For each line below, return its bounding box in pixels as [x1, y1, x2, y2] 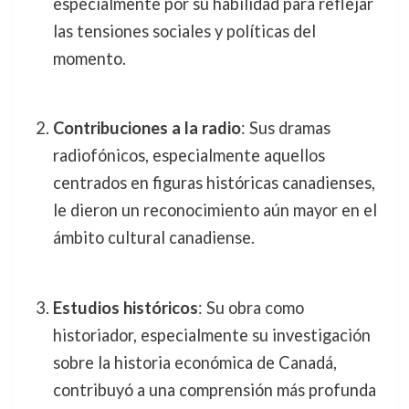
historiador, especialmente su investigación [52, 324, 371, 345]
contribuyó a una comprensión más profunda [52, 379, 376, 400]
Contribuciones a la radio [52, 118, 241, 139]
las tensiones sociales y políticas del [52, 21, 316, 42]
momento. [52, 48, 126, 69]
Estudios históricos [52, 297, 198, 318]
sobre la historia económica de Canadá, [52, 351, 337, 372]
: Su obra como [197, 297, 304, 318]
